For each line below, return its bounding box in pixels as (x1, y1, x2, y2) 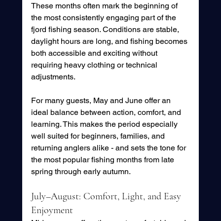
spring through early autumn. (31, 166, 131, 176)
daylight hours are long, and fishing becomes (31, 36, 189, 46)
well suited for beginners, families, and (31, 131, 167, 141)
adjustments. (31, 72, 75, 81)
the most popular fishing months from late (31, 154, 176, 164)
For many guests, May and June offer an (31, 95, 173, 105)
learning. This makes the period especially (31, 119, 180, 129)
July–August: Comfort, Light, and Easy (31, 190, 184, 202)
